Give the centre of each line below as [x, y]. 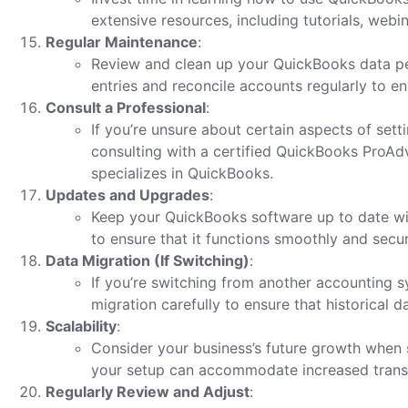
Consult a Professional [126, 107]
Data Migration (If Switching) [148, 260]
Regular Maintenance [122, 42]
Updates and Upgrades [127, 195]
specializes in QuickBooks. [182, 173]
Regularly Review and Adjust [148, 392]
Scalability [81, 326]
